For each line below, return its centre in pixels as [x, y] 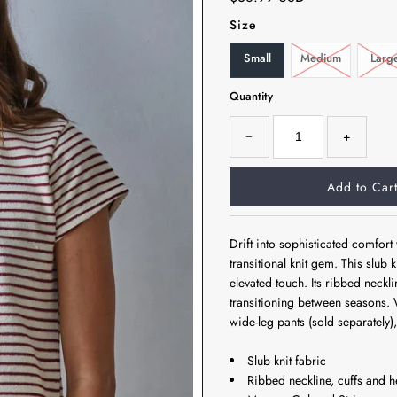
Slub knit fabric [287, 361]
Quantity [251, 96]
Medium [321, 58]
